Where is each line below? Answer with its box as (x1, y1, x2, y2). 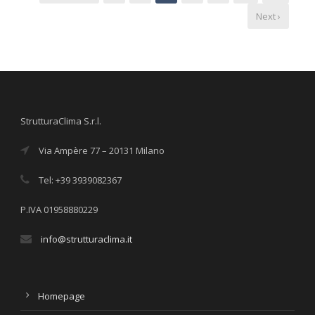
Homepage (38, 289, 85, 302)
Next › (256, 9, 281, 22)
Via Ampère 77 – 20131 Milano (37, 143, 165, 157)
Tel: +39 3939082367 (37, 173, 122, 186)
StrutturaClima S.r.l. (20, 114, 101, 127)
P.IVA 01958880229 (20, 202, 98, 216)
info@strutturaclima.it (41, 232, 132, 245)
